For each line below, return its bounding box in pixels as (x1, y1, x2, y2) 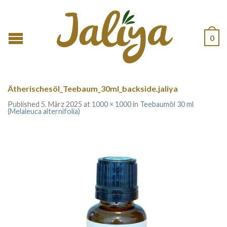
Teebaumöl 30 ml (140, 100, 194, 108)
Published (8, 100, 41, 108)
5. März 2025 (41, 100, 82, 108)
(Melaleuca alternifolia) (8, 107, 80, 116)
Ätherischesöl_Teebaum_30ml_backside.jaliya (8, 84, 178, 93)
